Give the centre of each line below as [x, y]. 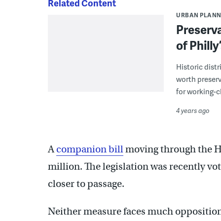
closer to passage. [86, 184]
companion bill [90, 149]
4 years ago [193, 110]
